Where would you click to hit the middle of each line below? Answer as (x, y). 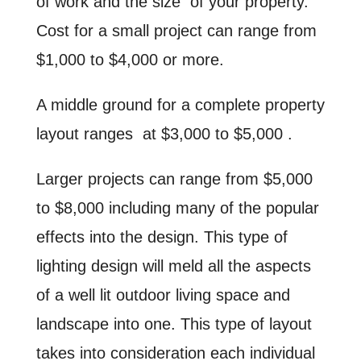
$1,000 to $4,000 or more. (130, 59)
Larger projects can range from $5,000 (174, 178)
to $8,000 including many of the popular (177, 207)
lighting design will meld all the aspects (173, 266)
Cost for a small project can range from (176, 30)
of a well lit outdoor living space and (163, 295)
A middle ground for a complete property (180, 104)
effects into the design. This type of (162, 237)
